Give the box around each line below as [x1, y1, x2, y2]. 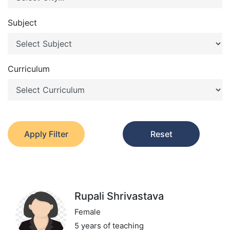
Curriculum [8, 64, 50, 74]
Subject [8, 17, 37, 28]
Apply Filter [24, 129, 68, 139]
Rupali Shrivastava [74, 190, 164, 202]
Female [74, 207, 101, 217]
